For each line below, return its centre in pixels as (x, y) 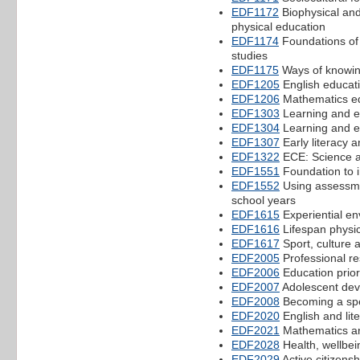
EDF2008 (256, 301)
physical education (278, 26)
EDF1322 (256, 156)
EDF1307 (256, 142)
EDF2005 (256, 258)
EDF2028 (256, 344)
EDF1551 (256, 171)
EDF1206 (256, 98)
